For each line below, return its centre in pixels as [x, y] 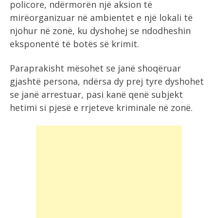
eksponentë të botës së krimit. [74, 44]
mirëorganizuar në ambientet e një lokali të [101, 18]
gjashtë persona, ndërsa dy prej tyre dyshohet [107, 81]
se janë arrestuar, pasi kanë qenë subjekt [96, 94]
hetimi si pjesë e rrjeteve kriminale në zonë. [101, 108]
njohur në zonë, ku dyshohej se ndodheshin [100, 31]
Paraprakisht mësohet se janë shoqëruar [95, 68]
